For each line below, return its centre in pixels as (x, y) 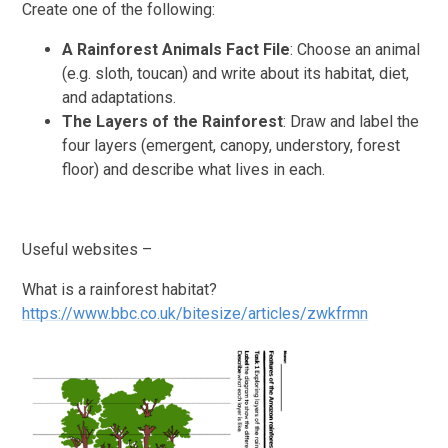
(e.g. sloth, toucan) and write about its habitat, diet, (236, 73)
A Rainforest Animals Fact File (176, 49)
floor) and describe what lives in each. (194, 169)
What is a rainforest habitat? (120, 289)
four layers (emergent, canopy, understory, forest (231, 145)
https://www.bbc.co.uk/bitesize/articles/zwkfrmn (195, 313)
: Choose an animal (355, 49)
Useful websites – (87, 249)
